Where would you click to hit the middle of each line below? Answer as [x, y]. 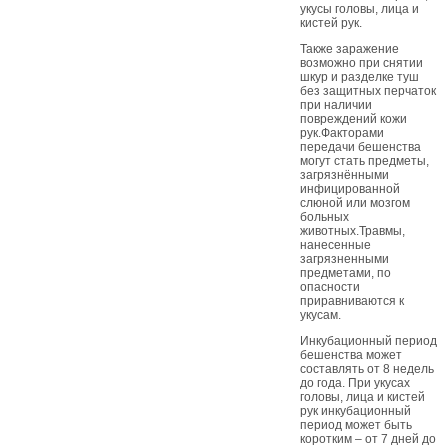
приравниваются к [352, 301]
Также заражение [349, 49]
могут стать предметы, [364, 161]
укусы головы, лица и [359, 9]
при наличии [336, 105]
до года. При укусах [355, 383]
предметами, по [345, 273]
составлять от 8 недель [367, 369]
